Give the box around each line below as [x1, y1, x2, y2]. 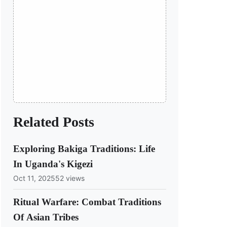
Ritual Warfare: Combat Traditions [13, 196, 161, 207]
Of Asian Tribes [13, 211, 79, 222]
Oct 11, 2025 [13, 173, 55, 182]
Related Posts [13, 114, 94, 130]
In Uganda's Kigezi [13, 159, 93, 170]
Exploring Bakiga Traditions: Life [13, 143, 155, 155]
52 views [55, 173, 85, 182]
